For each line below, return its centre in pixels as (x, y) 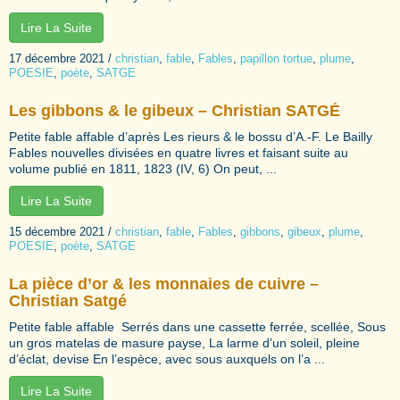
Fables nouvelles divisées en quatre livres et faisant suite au (179, 152)
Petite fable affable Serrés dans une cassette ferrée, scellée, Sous (197, 326)
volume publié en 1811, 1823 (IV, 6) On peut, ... (143, 168)
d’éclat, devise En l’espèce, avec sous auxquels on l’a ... (167, 358)
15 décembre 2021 (57, 231)
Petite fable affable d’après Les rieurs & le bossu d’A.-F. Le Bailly (191, 136)
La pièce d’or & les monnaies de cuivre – (164, 283)
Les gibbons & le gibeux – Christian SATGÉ (175, 110)
